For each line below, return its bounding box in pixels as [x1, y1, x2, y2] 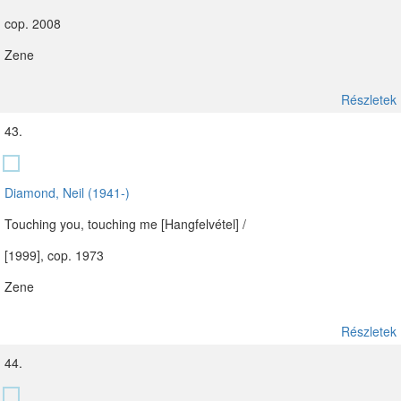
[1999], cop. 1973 [4, 246, 104, 264]
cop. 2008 [4, 14, 61, 32]
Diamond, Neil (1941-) [4, 183, 130, 201]
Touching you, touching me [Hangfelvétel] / [4, 215, 246, 233]
